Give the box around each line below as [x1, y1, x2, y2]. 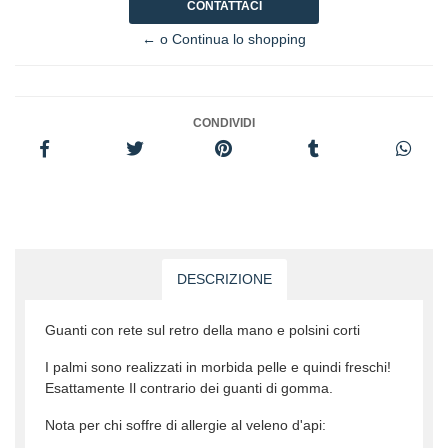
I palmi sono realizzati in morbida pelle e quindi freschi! [45, 358, 391, 375]
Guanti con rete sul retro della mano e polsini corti [45, 321, 360, 338]
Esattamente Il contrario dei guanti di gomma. [45, 379, 333, 396]
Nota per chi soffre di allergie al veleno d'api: [45, 416, 326, 433]
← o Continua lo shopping [142, 30, 306, 47]
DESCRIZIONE [176, 270, 272, 287]
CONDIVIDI [193, 115, 255, 130]
